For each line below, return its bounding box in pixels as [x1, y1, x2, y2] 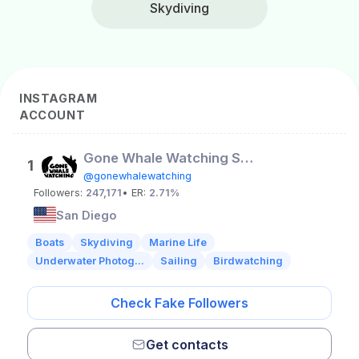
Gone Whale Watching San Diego [240, 150, 253, 166]
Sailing [160, 255, 197, 267]
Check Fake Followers [111, 295, 248, 311]
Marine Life [149, 236, 207, 248]
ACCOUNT [19, 108, 86, 122]
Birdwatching [213, 255, 283, 267]
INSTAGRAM [19, 91, 98, 105]
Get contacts [145, 337, 228, 353]
